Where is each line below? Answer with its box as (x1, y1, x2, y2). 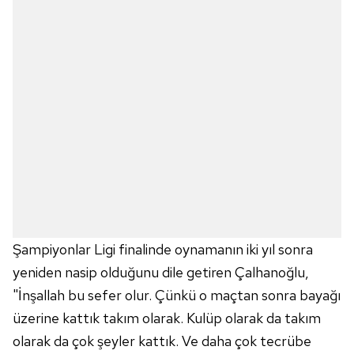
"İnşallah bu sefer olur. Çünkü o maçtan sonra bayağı (13, 286, 341, 304)
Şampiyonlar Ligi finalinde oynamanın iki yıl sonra (13, 240, 313, 258)
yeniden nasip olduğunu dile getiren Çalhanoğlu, (13, 263, 309, 281)
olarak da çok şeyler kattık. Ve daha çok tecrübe (13, 332, 311, 350)
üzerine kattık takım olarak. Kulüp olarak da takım (13, 309, 321, 327)
